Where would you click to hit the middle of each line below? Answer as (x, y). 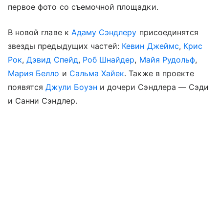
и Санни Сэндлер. (43, 100)
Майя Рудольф (167, 59)
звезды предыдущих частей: (65, 46)
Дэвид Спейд (52, 59)
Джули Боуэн (71, 87)
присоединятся (168, 32)
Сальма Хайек (97, 73)
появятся (27, 87)
